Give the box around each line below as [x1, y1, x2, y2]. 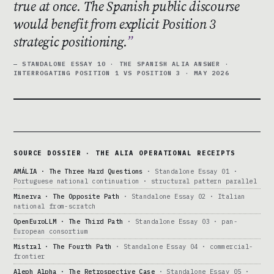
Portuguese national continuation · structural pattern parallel [13, 177, 257, 186]
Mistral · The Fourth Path [13, 242, 112, 251]
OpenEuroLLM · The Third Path [13, 217, 124, 226]
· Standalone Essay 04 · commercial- [111, 242, 253, 251]
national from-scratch [13, 202, 96, 211]
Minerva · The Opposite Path [13, 192, 120, 201]
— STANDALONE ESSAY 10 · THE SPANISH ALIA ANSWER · [13, 60, 229, 68]
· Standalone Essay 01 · [143, 167, 237, 176]
